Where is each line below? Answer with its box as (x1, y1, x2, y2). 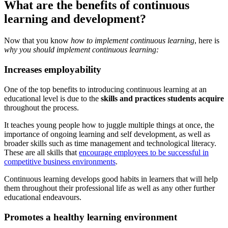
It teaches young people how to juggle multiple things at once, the (4, 120, 214, 129)
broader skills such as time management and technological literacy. (4, 138, 216, 148)
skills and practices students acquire (101, 94, 224, 103)
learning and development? (4, 12, 149, 26)
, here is (194, 36, 219, 45)
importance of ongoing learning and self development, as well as (4, 129, 210, 138)
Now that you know (4, 36, 71, 45)
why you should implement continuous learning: (4, 45, 159, 54)
